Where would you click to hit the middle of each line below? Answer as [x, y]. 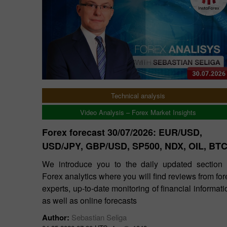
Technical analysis [138, 96]
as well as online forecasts [89, 200]
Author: [57, 217]
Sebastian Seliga [99, 217]
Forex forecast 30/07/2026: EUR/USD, [122, 132]
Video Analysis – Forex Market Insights [138, 112]
